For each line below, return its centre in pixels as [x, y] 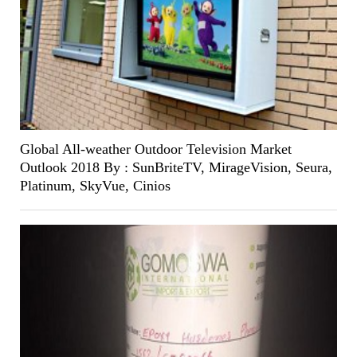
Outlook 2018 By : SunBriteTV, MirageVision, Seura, [176, 168]
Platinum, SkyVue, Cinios [95, 186]
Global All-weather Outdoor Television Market [155, 149]
